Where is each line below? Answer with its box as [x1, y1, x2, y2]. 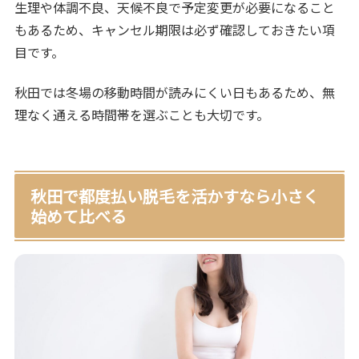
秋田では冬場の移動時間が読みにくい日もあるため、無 [14, 83, 336, 103]
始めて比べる [30, 204, 127, 228]
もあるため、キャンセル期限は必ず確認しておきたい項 [14, 19, 336, 39]
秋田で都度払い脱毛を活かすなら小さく [30, 184, 320, 208]
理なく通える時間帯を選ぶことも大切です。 [14, 105, 270, 125]
